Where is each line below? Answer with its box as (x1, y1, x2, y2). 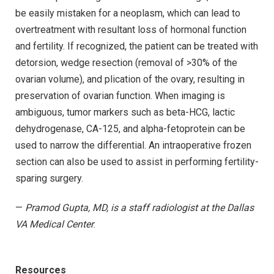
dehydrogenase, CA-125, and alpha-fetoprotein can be (15, 123, 245, 135)
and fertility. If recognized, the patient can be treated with (15, 40, 258, 53)
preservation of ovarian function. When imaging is (15, 90, 225, 102)
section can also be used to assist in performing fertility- (15, 156, 259, 168)
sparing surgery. (15, 172, 83, 185)
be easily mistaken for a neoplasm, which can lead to (15, 7, 240, 20)
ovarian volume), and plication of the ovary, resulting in (15, 73, 245, 86)
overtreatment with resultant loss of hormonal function (15, 24, 246, 36)
